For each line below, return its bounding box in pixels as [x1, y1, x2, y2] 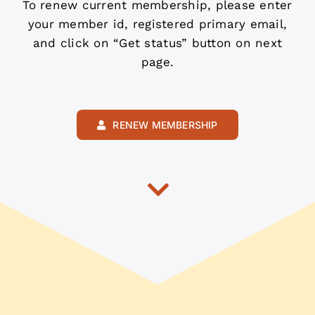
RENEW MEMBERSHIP [112, 119, 218, 131]
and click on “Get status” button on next [32, 36, 283, 51]
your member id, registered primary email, [27, 17, 288, 32]
